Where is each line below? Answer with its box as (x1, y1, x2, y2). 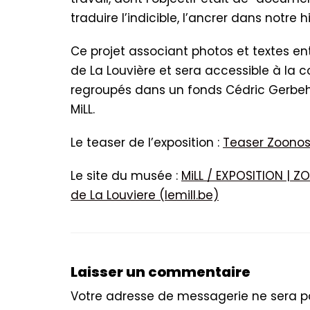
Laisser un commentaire (71, 262, 250, 282)
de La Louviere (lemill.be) (71, 186, 219, 203)
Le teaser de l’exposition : (71, 134, 223, 151)
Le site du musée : (71, 167, 181, 184)
